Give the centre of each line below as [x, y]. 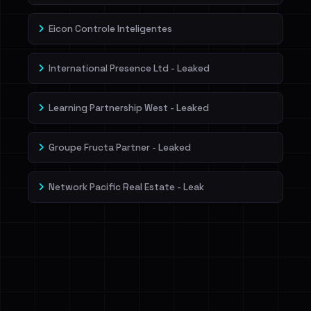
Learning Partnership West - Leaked [129, 108]
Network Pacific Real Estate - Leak [126, 187]
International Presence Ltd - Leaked [129, 68]
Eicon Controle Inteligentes [110, 29]
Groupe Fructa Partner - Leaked [120, 148]
